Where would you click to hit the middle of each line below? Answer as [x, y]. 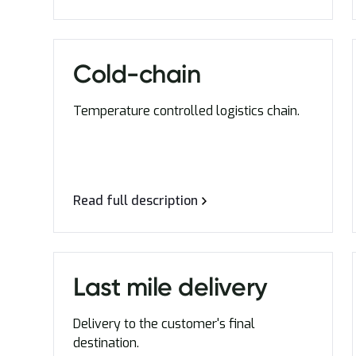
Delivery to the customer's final [164, 324]
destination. [106, 343]
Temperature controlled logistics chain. [187, 111]
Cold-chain [137, 74]
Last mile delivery [170, 287]
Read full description [136, 201]
